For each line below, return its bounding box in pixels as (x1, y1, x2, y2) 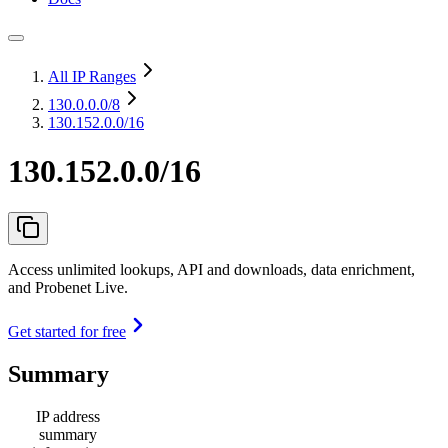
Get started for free (8, 322, 126, 340)
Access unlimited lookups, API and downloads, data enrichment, (8, 260, 415, 278)
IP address (36, 407, 100, 425)
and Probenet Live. (8, 278, 128, 296)
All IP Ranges (48, 68, 136, 85)
